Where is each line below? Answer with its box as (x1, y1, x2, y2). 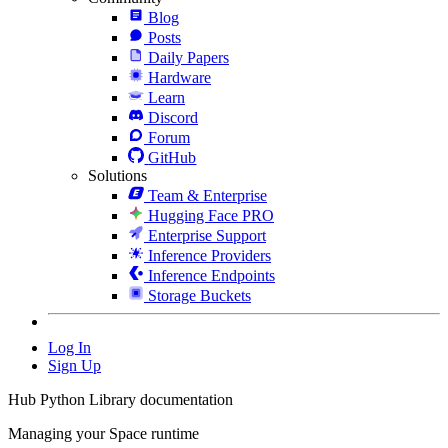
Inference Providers (148, 246, 271, 264)
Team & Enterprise (148, 186, 267, 204)
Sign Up (48, 356, 101, 374)
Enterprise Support (148, 226, 266, 244)
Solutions (88, 166, 147, 184)
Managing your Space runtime (8, 424, 199, 442)
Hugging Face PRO (148, 206, 274, 224)
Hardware (148, 68, 211, 86)
